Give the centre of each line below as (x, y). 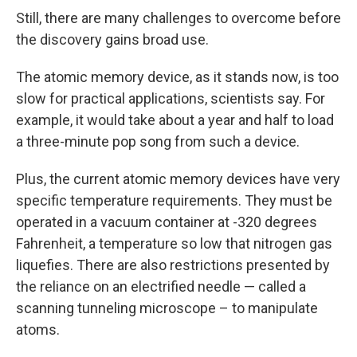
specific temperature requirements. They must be (174, 200)
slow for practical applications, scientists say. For (171, 98)
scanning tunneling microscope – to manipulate (167, 308)
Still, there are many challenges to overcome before (178, 18)
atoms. (38, 329)
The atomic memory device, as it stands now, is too (177, 76)
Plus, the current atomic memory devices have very (178, 178)
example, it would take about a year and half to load (175, 120)
